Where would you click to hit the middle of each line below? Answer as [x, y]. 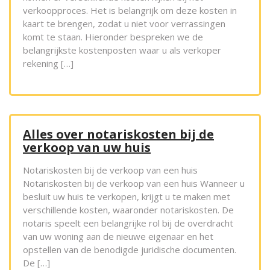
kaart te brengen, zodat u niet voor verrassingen [124, 24]
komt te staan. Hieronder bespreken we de [113, 37]
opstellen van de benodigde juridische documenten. [130, 250]
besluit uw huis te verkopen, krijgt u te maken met [127, 197]
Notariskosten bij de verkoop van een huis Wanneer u [134, 184]
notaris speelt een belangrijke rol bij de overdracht [128, 223]
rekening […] [48, 64]
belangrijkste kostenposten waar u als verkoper [122, 50]
